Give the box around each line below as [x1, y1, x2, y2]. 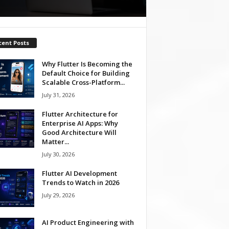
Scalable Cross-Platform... [41, 77, 125, 87]
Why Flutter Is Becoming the [41, 59, 132, 68]
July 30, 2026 [41, 150, 75, 158]
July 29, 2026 [41, 191, 75, 199]
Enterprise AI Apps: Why [41, 118, 118, 128]
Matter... [41, 136, 69, 146]
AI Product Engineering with [41, 217, 134, 227]
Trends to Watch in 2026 [41, 177, 119, 187]
